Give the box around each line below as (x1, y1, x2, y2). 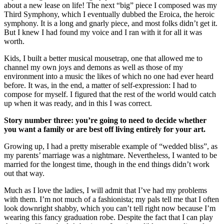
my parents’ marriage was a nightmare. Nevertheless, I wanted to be (4, 150, 217, 159)
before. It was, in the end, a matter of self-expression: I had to (4, 80, 196, 89)
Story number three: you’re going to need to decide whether (4, 115, 206, 124)
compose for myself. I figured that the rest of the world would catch (4, 89, 216, 98)
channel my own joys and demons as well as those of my (4, 62, 183, 71)
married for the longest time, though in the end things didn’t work (4, 159, 209, 168)
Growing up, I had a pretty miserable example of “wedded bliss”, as (4, 141, 217, 150)
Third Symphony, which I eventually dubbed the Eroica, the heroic (4, 9, 214, 18)
